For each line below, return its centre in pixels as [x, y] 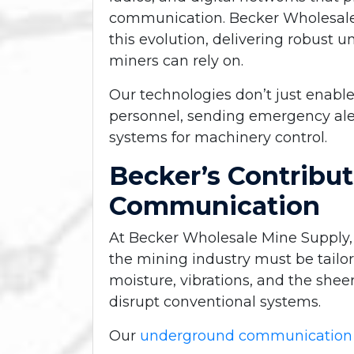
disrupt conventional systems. [215, 301]
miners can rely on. [176, 60]
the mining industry [180, 259]
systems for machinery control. [218, 137]
